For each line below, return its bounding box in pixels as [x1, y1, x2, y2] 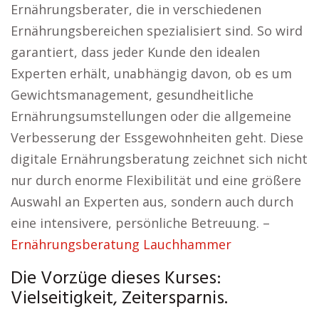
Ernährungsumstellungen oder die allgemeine [11, 108, 291, 125]
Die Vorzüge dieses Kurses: [11, 264, 221, 293]
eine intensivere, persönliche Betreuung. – [11, 214, 270, 231]
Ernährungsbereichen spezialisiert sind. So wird [11, 22, 303, 39]
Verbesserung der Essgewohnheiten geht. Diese [11, 129, 303, 146]
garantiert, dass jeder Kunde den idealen [11, 43, 260, 61]
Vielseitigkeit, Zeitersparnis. [11, 284, 228, 313]
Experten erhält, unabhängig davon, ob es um [11, 65, 292, 82]
